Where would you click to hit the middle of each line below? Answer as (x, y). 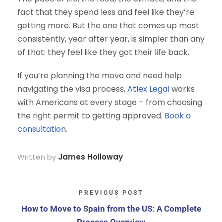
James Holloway (90, 157)
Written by (38, 157)
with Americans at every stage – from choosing (110, 103)
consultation (42, 129)
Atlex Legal (148, 89)
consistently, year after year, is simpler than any (111, 39)
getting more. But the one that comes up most (108, 26)
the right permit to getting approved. (91, 116)
